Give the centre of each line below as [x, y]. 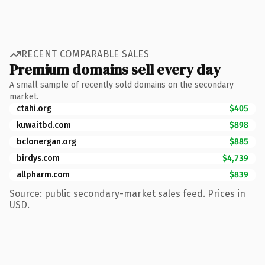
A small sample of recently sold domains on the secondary [122, 85]
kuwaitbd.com [44, 125]
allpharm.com [43, 174]
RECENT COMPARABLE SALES [85, 54]
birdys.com [38, 158]
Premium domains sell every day [115, 69]
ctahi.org [34, 108]
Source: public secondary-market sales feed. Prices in [127, 193]
